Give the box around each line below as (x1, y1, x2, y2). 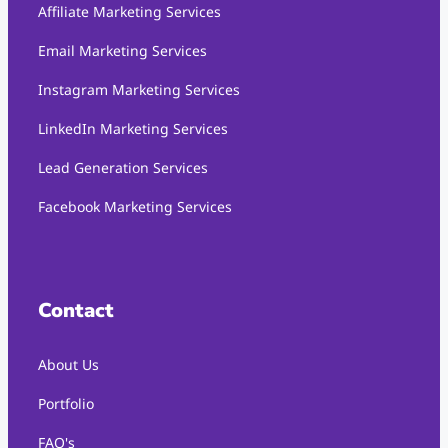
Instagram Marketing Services (38, 80, 240, 100)
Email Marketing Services (38, 41, 207, 61)
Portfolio (38, 394, 94, 414)
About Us (38, 355, 99, 375)
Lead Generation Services (38, 158, 208, 178)
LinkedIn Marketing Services (38, 119, 228, 139)
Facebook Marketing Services (38, 197, 232, 217)
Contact (38, 297, 114, 325)
